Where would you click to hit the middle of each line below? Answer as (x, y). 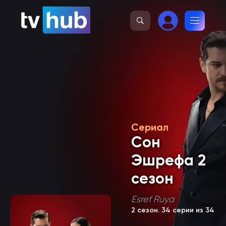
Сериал (150, 127)
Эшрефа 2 (168, 160)
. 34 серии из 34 (186, 210)
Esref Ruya (153, 199)
